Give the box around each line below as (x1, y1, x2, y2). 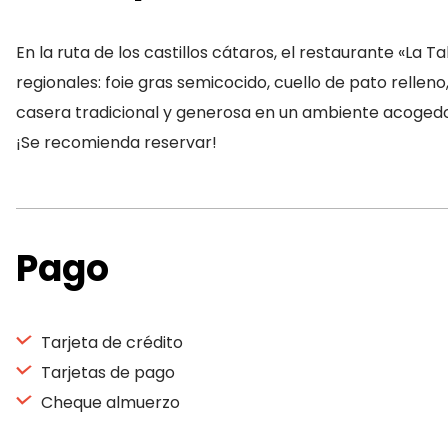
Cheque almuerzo (37, 391, 180, 414)
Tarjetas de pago (37, 361, 175, 384)
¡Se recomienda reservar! (16, 131, 217, 154)
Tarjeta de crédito (37, 331, 183, 354)
